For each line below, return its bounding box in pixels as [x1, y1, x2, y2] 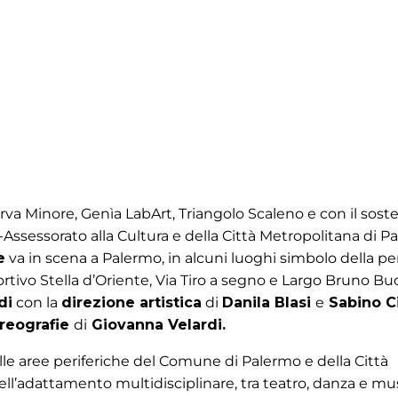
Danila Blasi [222, 294, 315, 311]
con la [16, 294, 61, 311]
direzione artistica [61, 294, 202, 311]
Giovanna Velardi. [87, 316, 226, 333]
